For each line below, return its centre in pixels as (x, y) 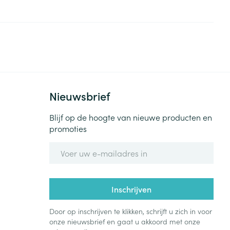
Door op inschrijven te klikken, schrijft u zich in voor (131, 211)
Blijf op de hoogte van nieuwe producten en (131, 117)
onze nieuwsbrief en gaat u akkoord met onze (125, 222)
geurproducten (104, 27)
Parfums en (97, 17)
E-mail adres (73, 147)
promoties (68, 129)
